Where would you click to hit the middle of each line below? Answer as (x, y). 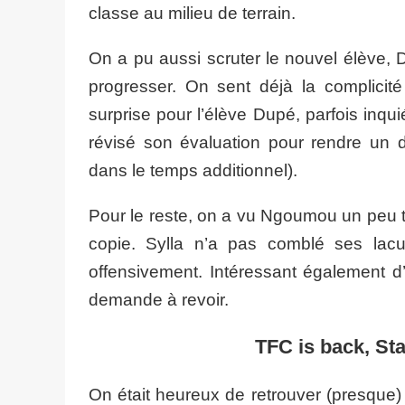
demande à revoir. (159, 300)
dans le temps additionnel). (193, 171)
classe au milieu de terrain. (192, 14)
